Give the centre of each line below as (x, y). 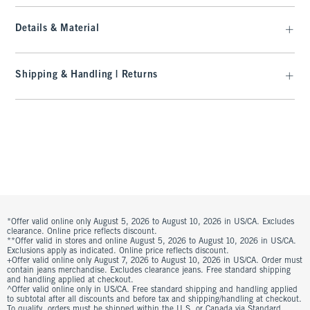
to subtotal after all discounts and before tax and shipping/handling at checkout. (154, 300)
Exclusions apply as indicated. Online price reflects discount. (118, 252)
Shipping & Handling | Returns (86, 75)
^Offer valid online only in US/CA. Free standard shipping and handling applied (152, 290)
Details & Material (57, 29)
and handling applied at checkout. (70, 281)
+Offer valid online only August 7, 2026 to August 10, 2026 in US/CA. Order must (155, 261)
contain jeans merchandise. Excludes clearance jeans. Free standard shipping (149, 271)
